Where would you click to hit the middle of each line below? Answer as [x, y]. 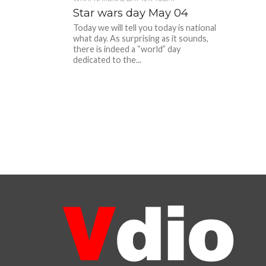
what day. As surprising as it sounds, [141, 38]
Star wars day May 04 [131, 13]
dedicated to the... [107, 60]
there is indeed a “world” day [127, 49]
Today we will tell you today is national [145, 28]
